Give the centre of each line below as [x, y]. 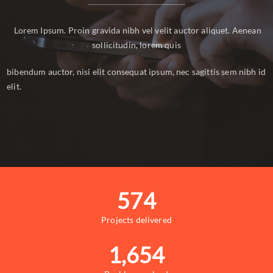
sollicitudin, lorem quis [136, 44]
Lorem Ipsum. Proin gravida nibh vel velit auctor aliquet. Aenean [136, 30]
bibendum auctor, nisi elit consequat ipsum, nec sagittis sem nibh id [136, 71]
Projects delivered [136, 220]
